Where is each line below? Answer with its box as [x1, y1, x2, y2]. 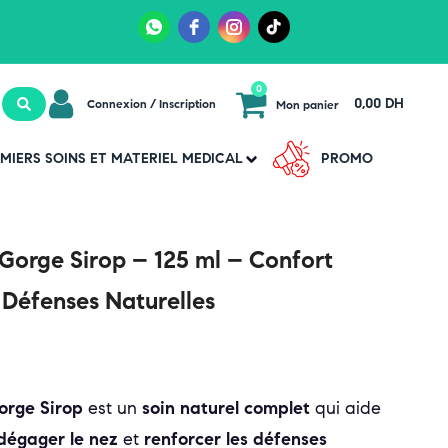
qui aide [310, 397, 381, 419]
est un [83, 397, 142, 419]
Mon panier [275, 96, 339, 112]
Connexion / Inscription [86, 96, 216, 111]
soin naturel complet [142, 397, 310, 419]
